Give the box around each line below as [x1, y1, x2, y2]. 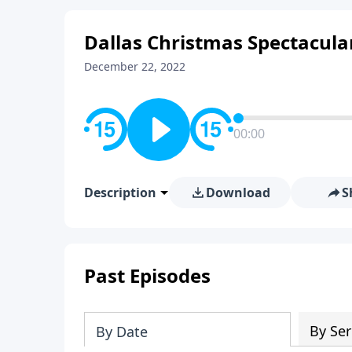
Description [84, 183, 156, 201]
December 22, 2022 [84, 58, 185, 74]
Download [205, 183, 270, 201]
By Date [96, 321, 148, 341]
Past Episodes [84, 262, 211, 288]
